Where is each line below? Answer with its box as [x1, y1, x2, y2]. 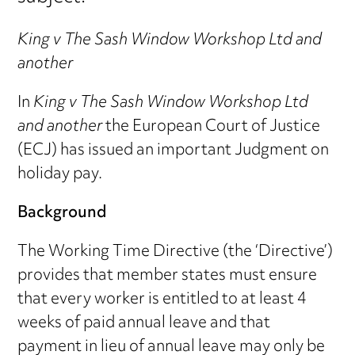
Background [17, 197, 108, 230]
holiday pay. [17, 158, 103, 191]
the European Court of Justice [102, 110, 321, 143]
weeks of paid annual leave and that [17, 307, 271, 340]
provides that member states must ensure [17, 259, 318, 292]
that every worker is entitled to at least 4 [17, 283, 307, 316]
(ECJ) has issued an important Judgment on [17, 134, 330, 167]
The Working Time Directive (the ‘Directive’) [17, 235, 334, 269]
